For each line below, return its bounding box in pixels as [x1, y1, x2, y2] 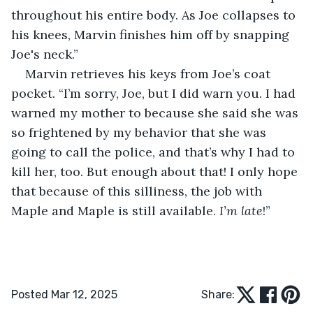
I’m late [219, 202, 263, 219]
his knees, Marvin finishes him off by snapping [11, 26, 293, 43]
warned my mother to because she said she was [11, 104, 302, 121]
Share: [201, 287, 235, 301]
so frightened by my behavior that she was [11, 124, 270, 140]
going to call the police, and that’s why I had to [11, 143, 298, 160]
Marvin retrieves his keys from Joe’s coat [25, 65, 274, 82]
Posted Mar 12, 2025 [11, 287, 117, 301]
